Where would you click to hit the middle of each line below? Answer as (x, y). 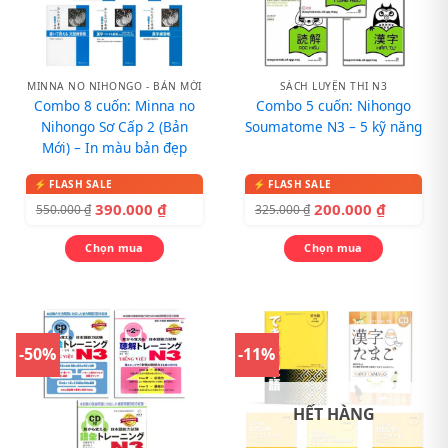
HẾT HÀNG (333, 413)
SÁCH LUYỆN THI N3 (333, 86)
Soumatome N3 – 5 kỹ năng (333, 126)
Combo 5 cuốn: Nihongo (333, 105)
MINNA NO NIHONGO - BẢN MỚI (114, 86)
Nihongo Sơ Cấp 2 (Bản (114, 126)
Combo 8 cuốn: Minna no (114, 105)
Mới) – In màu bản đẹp (114, 147)
